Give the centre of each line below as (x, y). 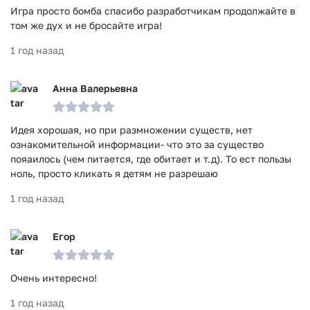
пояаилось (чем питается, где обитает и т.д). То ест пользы (151, 159)
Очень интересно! (54, 278)
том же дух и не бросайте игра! (86, 25)
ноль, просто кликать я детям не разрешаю (114, 173)
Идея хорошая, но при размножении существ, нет (131, 130)
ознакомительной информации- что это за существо (137, 144)
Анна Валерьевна (95, 88)
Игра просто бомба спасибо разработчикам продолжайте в (153, 11)
